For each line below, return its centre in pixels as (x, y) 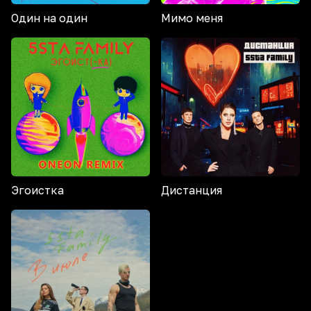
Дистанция (192, 190)
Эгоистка (37, 190)
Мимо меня (192, 18)
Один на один (49, 18)
